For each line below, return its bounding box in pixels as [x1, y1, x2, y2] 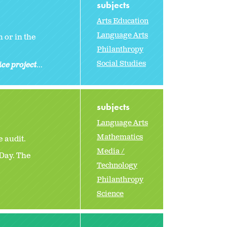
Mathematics [97, 132, 143, 142]
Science [97, 188, 124, 199]
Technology [97, 160, 137, 170]
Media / [97, 146, 125, 156]
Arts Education [97, 16, 148, 26]
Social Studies [97, 58, 146, 68]
